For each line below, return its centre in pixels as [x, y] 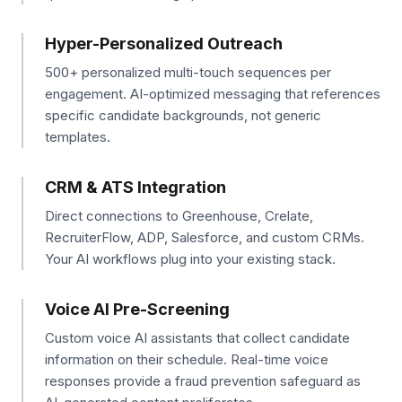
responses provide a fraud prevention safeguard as [203, 381]
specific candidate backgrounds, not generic [183, 115]
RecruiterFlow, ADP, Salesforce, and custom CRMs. [205, 237]
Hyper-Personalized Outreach [164, 44]
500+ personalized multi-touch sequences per [188, 72]
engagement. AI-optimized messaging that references [213, 94]
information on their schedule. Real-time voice [187, 359]
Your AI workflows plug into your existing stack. [190, 259]
